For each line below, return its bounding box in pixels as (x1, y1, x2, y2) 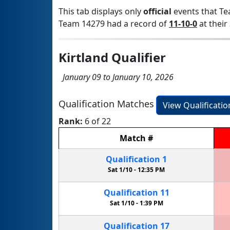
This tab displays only (59, 5, 143, 17)
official (143, 5, 171, 17)
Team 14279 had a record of (59, 17, 169, 29)
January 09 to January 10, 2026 (59, 71, 174, 83)
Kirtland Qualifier (59, 48, 166, 66)
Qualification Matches (59, 98, 154, 110)
